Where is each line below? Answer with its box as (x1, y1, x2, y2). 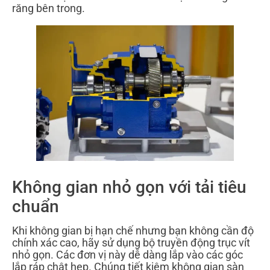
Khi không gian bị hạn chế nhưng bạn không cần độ (12, 224, 254, 237)
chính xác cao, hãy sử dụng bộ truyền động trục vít (12, 236, 250, 250)
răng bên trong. (12, 2, 85, 15)
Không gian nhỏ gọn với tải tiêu (12, 177, 246, 198)
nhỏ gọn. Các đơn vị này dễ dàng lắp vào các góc (12, 248, 243, 262)
